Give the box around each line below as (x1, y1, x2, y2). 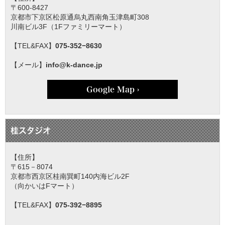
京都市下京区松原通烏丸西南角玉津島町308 (11, 13, 149, 21)
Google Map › (86, 84, 139, 94)
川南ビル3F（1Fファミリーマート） (11, 22, 126, 31)
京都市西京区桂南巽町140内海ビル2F (11, 172, 130, 180)
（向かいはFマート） (11, 181, 78, 190)
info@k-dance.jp (46, 60, 102, 69)
